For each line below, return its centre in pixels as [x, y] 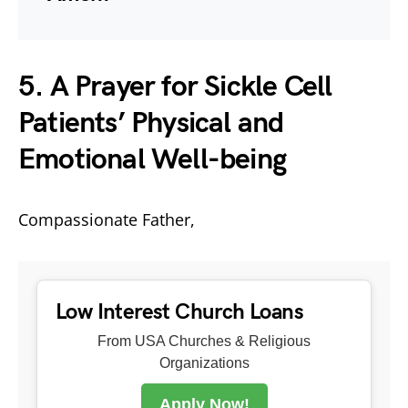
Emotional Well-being [152, 159]
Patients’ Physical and [151, 123]
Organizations [204, 362]
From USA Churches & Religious [204, 341]
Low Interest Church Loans [179, 311]
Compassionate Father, [107, 219]
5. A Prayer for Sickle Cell [175, 87]
